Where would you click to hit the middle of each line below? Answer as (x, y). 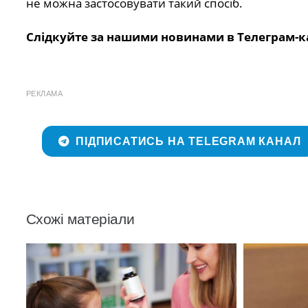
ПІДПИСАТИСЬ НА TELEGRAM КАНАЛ (188, 141)
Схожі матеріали (80, 219)
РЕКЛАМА (44, 93)
